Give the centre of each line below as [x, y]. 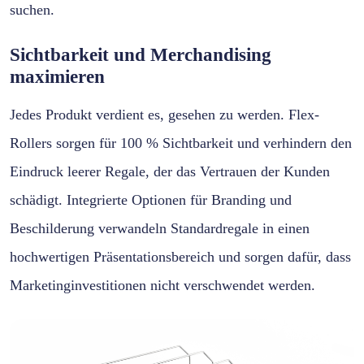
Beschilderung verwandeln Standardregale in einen [160, 228]
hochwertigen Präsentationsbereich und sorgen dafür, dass [180, 256]
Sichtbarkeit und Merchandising [141, 54]
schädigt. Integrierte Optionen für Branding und [151, 199]
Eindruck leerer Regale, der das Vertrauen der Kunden [170, 171]
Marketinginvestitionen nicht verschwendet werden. [162, 285]
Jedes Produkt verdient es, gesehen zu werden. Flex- [165, 114]
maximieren [57, 76]
